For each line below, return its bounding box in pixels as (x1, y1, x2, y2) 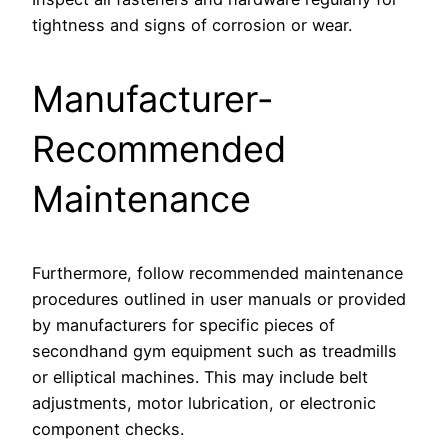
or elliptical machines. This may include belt (32, 367, 368, 388)
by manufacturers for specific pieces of (32, 315, 335, 336)
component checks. (32, 419, 184, 440)
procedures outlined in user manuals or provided (32, 289, 406, 310)
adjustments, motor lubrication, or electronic (32, 393, 376, 414)
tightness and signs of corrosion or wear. (32, 15, 352, 36)
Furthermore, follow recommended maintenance (32, 263, 403, 284)
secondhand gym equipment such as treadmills (32, 341, 397, 362)
